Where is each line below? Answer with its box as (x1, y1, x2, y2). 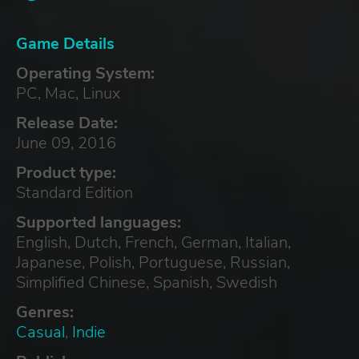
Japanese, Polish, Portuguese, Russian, (16, 251, 290, 273)
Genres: (16, 301, 74, 323)
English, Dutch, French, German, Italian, (16, 231, 291, 253)
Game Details (16, 32, 115, 54)
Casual (16, 321, 65, 343)
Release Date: (16, 111, 118, 134)
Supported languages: (16, 211, 181, 233)
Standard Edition (16, 181, 133, 204)
